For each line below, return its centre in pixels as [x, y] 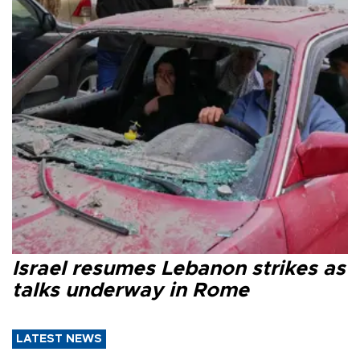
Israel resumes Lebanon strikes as [179, 268]
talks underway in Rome [131, 290]
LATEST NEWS [59, 339]
